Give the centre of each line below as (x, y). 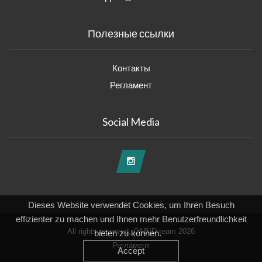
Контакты (131, 68)
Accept (131, 251)
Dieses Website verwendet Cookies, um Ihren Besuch (131, 205)
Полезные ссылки (131, 33)
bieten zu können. (131, 233)
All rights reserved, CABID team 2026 (131, 231)
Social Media (131, 121)
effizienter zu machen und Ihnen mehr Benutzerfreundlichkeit (131, 219)
